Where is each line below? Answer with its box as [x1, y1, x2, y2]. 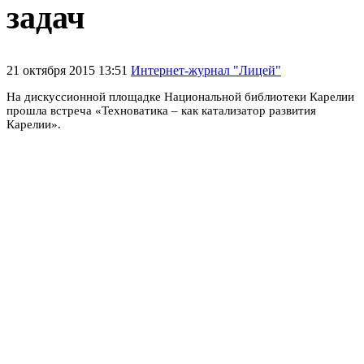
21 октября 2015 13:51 [6, 63, 131, 77]
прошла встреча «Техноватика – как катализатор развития [6, 103, 316, 117]
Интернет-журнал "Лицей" [131, 63, 281, 77]
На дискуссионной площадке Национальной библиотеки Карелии [6, 89, 354, 103]
